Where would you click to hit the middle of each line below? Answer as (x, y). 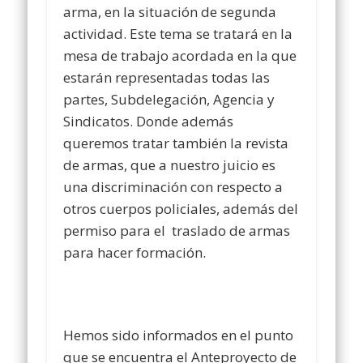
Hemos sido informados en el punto (179, 335)
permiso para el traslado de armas (177, 231)
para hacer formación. (135, 253)
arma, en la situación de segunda (170, 12)
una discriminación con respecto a (173, 187)
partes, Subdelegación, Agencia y (169, 100)
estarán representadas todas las (167, 78)
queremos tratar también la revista (176, 143)
